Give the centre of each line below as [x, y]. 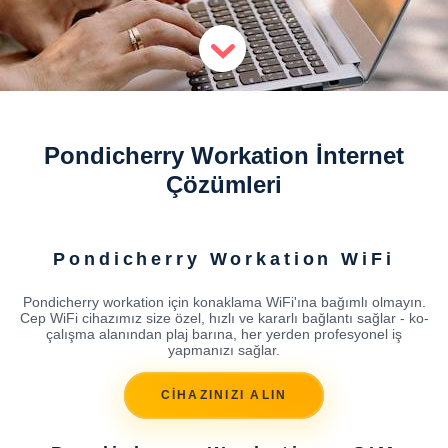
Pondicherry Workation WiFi [224, 258]
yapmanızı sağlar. [224, 349]
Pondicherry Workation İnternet [224, 155]
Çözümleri [224, 184]
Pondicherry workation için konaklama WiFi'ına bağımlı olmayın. [224, 301]
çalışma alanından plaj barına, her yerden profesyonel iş [224, 333]
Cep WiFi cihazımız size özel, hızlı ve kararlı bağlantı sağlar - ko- [224, 317]
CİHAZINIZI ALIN [224, 395]
